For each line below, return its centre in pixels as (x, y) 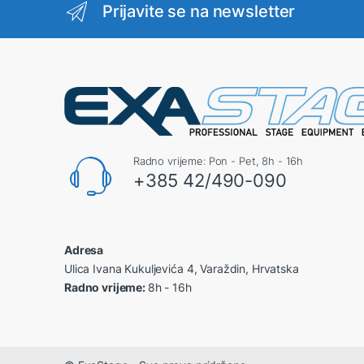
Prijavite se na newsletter (199, 12)
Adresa (84, 249)
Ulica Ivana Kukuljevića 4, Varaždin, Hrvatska (182, 268)
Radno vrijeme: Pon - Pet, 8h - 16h (218, 160)
